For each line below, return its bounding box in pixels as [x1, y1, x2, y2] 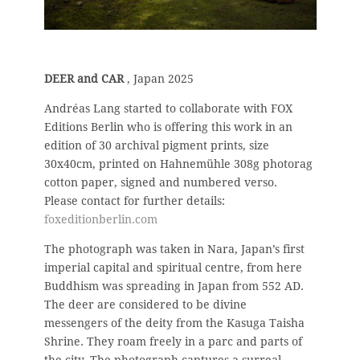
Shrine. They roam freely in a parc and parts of [44, 334, 302, 348]
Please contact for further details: [44, 194, 225, 207]
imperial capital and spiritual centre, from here [44, 260, 302, 274]
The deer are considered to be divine [44, 297, 247, 311]
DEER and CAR [44, 72, 124, 85]
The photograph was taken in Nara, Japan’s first [44, 242, 305, 256]
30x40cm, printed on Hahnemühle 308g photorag [44, 157, 313, 170]
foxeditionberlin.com [44, 212, 157, 226]
